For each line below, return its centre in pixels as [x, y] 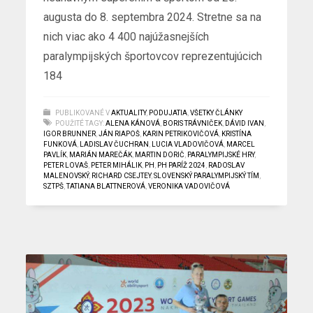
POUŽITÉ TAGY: [80, 123]
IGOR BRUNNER [70, 133]
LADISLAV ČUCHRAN [115, 144]
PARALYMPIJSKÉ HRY [221, 154]
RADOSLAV [227, 165]
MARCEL [241, 144]
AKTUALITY [129, 112]
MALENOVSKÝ [66, 175]
